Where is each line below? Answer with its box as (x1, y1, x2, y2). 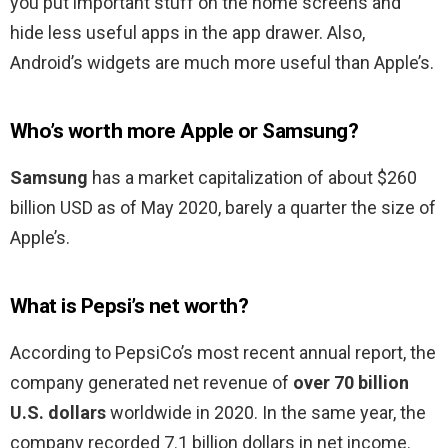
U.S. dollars (10, 402, 106, 424)
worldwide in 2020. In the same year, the (106, 402, 426, 424)
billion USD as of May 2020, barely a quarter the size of (10, 197, 436, 219)
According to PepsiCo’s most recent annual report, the (10, 342, 436, 364)
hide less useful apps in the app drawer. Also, (10, 22, 365, 44)
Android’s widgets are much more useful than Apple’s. (10, 52, 434, 74)
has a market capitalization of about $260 (88, 167, 417, 189)
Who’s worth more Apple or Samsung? (10, 119, 359, 144)
